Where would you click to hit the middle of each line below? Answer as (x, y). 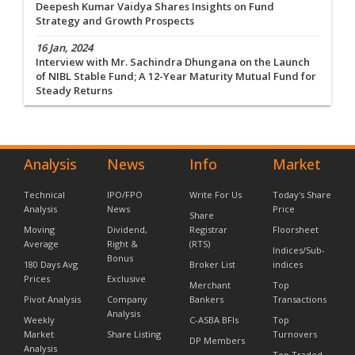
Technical (44, 195)
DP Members (217, 341)
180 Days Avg (51, 265)
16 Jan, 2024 (64, 48)
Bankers (206, 300)
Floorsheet (295, 230)
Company (127, 300)
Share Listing (134, 334)
